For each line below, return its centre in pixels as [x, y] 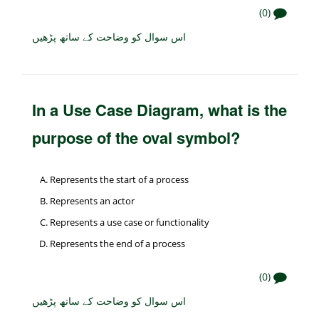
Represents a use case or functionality [130, 223]
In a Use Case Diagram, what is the [159, 110]
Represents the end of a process [117, 244]
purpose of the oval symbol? [136, 138]
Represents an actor [92, 201]
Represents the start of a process [119, 180]
